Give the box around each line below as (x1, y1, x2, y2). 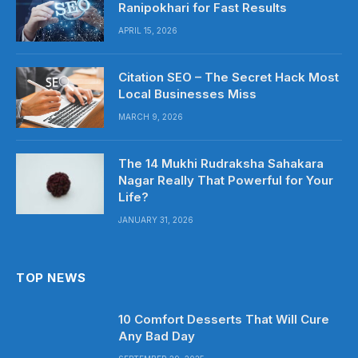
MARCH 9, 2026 (118, 112, 183, 121)
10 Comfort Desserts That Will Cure (118, 312, 329, 327)
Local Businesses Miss (118, 86, 257, 101)
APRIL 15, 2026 (118, 26, 177, 35)
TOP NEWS (16, 270, 86, 285)
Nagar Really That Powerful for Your (118, 173, 333, 188)
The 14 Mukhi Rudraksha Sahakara (118, 156, 324, 171)
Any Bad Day (118, 328, 195, 344)
